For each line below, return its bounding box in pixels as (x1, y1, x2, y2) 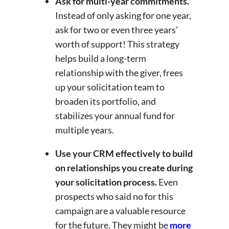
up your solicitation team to (55, 81, 165, 93)
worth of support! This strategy (55, 38, 179, 50)
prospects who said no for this (55, 191, 173, 202)
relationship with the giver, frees (55, 67, 183, 79)
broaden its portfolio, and (55, 96, 156, 107)
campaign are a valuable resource (55, 205, 186, 217)
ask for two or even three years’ (55, 24, 178, 36)
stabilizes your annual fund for (55, 110, 175, 122)
